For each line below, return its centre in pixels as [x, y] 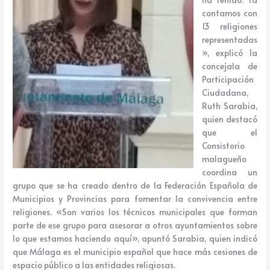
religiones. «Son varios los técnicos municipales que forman [135, 212]
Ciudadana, [225, 93]
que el [229, 133]
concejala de [229, 66]
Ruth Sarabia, [229, 106]
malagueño [224, 159]
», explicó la [229, 53]
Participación [228, 80]
